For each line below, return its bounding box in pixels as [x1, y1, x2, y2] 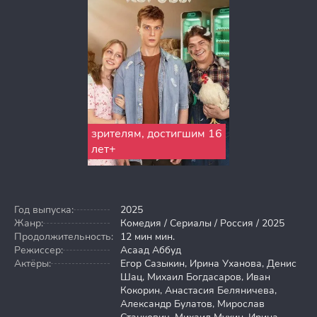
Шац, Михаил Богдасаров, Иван [120, 270, 270, 284]
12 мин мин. [120, 230, 175, 243]
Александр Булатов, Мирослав [120, 297, 265, 311]
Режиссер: [14, 243, 63, 257]
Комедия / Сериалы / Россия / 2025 [120, 217, 284, 230]
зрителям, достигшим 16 [91, 126, 222, 142]
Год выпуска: [14, 203, 74, 217]
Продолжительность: [14, 230, 113, 243]
